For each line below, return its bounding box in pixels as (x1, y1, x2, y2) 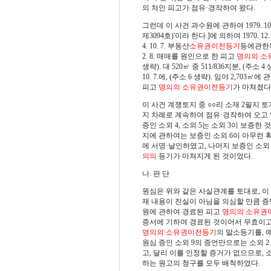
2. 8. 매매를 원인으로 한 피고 (142, 51, 237, 60)
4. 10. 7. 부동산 (142, 41, 189, 50)
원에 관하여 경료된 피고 (142, 207, 222, 216)
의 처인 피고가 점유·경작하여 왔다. (142, 3, 255, 12)
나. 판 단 (142, 169, 169, 178)
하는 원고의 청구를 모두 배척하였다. (142, 258, 260, 267)
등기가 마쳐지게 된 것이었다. (156, 151, 253, 160)
